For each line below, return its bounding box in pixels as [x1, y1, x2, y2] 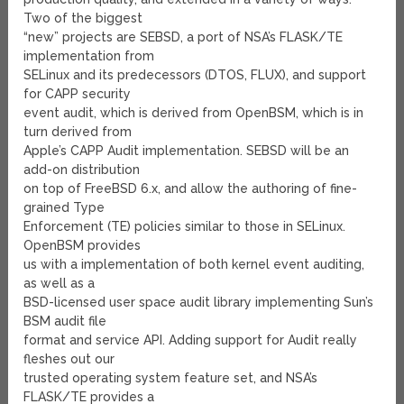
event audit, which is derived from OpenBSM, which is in [23, 106, 364, 121]
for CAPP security [23, 87, 132, 102]
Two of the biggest [23, 11, 143, 26]
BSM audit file [23, 314, 107, 329]
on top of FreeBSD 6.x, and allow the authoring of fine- [23, 181, 358, 197]
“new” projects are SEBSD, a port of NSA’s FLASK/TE [23, 30, 344, 45]
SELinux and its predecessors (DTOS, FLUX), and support [23, 68, 367, 83]
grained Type [23, 200, 106, 216]
